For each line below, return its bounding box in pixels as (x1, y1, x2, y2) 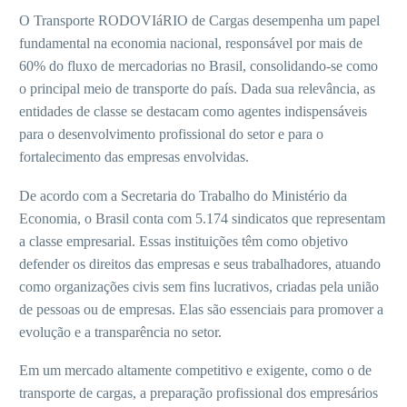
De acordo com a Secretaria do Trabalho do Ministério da (19, 187, 347, 203)
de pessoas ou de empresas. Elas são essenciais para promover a (19, 301, 383, 317)
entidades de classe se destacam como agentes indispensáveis (19, 104, 367, 119)
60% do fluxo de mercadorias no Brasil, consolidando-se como (19, 58, 378, 74)
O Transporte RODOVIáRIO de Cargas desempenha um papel (19, 13, 380, 28)
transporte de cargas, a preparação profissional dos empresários (19, 385, 378, 402)
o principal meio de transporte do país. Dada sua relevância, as (19, 81, 375, 96)
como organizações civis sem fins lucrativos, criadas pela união (19, 278, 379, 294)
